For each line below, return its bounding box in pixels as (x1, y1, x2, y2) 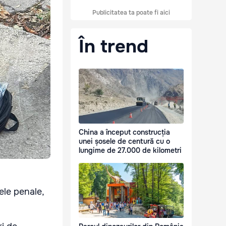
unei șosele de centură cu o (79, 137, 170, 146)
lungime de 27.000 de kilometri (79, 146, 182, 155)
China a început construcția (79, 128, 170, 137)
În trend (79, 35, 148, 58)
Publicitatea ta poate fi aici (92, 9, 170, 17)
